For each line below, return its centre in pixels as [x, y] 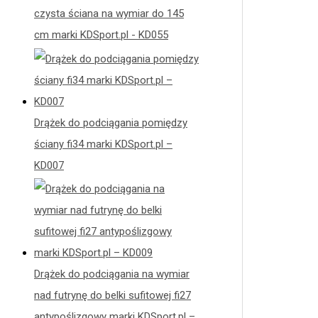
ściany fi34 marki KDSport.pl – [103, 144]
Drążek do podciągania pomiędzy [111, 122]
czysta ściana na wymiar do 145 [109, 13]
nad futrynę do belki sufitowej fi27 [113, 296]
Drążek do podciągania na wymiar [112, 274]
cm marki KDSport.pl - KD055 [101, 34]
